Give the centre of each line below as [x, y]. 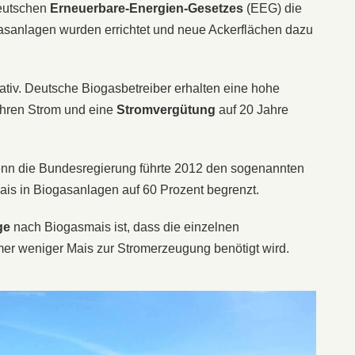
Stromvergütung [166, 109]
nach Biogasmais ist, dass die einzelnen [125, 227]
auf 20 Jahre [252, 109]
